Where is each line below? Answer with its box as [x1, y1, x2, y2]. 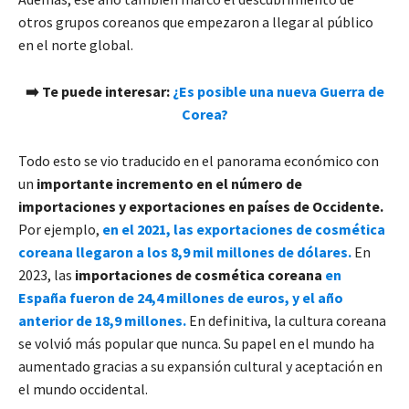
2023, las [18, 265, 72, 284]
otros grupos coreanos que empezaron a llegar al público [18, 12, 373, 31]
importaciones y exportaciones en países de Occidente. [18, 196, 383, 215]
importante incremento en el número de [37, 173, 302, 193]
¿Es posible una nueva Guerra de [172, 81, 384, 100]
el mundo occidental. [18, 379, 151, 398]
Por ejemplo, [18, 219, 100, 238]
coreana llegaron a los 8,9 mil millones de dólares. [18, 242, 351, 261]
